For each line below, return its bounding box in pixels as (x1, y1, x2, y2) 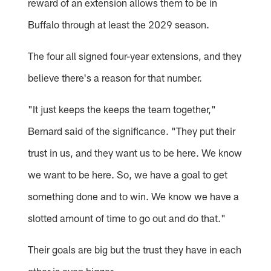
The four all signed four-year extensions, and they (28, 49, 242, 62)
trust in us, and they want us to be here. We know (28, 146, 243, 158)
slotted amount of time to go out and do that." (28, 211, 226, 224)
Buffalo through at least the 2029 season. (28, 18, 210, 30)
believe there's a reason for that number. (28, 71, 203, 83)
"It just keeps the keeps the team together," (28, 102, 217, 115)
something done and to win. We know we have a (28, 189, 240, 202)
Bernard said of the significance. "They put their (28, 124, 236, 137)
